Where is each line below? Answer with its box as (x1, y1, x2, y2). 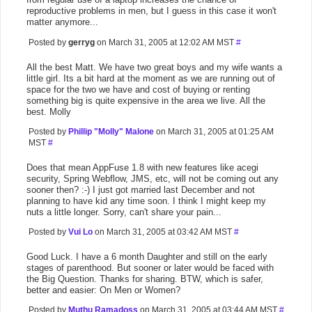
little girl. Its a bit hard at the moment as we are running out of (26, 73, 275, 84)
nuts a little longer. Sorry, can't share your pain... (26, 207, 221, 217)
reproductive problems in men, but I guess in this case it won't (26, 6, 276, 16)
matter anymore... (26, 17, 98, 27)
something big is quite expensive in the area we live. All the (26, 95, 265, 106)
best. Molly (26, 107, 71, 117)
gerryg (68, 38, 95, 47)
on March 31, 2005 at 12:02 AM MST (95, 38, 236, 47)
